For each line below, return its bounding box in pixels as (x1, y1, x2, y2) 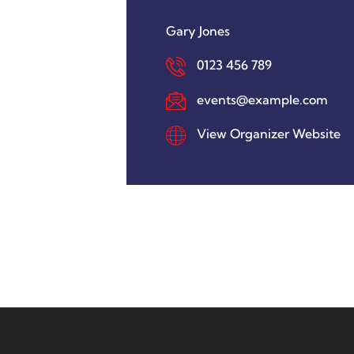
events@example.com (194, 91, 328, 107)
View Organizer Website (197, 126, 341, 142)
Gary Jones (166, 22, 230, 39)
